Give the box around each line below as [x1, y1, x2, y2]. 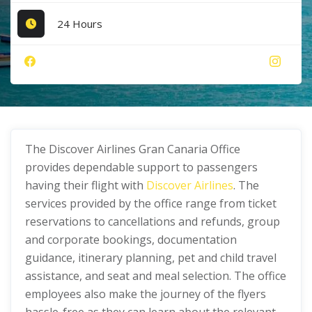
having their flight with [25, 178, 146, 193]
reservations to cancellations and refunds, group [25, 214, 280, 229]
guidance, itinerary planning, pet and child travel [25, 250, 276, 265]
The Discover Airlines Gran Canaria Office [25, 141, 240, 157]
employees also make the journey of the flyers [25, 286, 266, 302]
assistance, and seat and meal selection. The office [25, 268, 286, 283]
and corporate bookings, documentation [25, 232, 237, 247]
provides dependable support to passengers [25, 159, 258, 175]
